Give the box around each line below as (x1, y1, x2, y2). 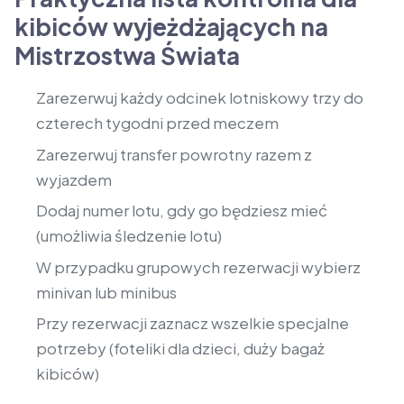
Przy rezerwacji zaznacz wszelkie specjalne (36, 312, 349, 333)
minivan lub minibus (36, 281, 177, 302)
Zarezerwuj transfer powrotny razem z (36, 143, 312, 164)
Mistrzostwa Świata (14, 41, 240, 71)
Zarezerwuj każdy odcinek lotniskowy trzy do (36, 87, 363, 108)
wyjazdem (36, 169, 112, 189)
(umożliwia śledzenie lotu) (36, 225, 222, 246)
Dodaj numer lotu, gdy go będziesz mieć (36, 200, 327, 221)
